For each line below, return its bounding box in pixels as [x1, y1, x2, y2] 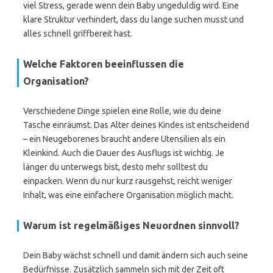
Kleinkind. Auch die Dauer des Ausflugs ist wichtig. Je [23, 148, 224, 158]
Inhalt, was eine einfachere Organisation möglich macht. [23, 190, 233, 200]
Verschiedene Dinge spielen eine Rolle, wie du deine [23, 106, 221, 116]
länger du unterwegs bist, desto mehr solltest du [23, 162, 208, 172]
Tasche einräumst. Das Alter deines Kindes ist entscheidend [23, 120, 249, 130]
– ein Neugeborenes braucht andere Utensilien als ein [23, 134, 225, 144]
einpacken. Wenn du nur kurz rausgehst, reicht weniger [23, 176, 232, 186]
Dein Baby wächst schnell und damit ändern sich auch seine [23, 250, 248, 260]
